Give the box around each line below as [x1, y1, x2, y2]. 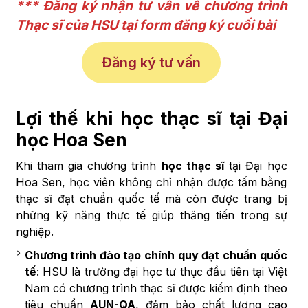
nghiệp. [15, 225, 54, 239]
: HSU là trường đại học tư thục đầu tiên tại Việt [36, 265, 287, 279]
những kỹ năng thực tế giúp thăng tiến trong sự [15, 208, 287, 223]
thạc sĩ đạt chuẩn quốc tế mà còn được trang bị [15, 192, 287, 206]
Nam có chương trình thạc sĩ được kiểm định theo [24, 281, 287, 296]
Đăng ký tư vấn [102, 54, 201, 71]
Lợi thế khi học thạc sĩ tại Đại [15, 108, 287, 130]
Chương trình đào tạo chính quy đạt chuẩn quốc [24, 248, 287, 263]
